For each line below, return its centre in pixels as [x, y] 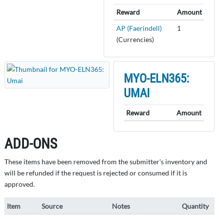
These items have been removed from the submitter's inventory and [106, 161]
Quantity [196, 206]
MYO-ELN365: [157, 78]
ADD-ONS [31, 143]
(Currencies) [135, 39]
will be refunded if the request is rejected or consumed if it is [96, 173]
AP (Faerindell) [139, 28]
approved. [20, 184]
